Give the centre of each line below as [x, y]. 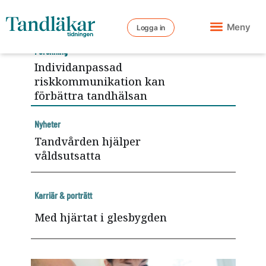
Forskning [51, 51]
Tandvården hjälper [87, 141]
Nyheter [47, 124]
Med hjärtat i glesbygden [100, 217]
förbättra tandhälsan [91, 96]
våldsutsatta [67, 155]
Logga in [151, 28]
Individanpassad [78, 67]
